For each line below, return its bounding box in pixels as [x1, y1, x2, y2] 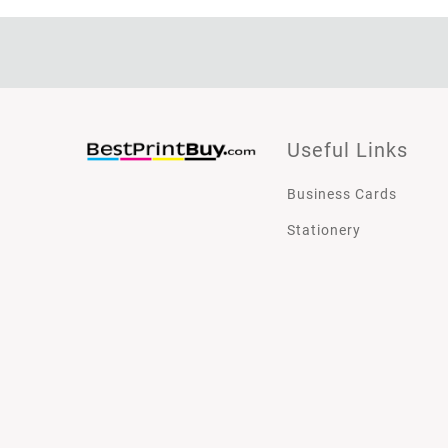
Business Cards [287, 186, 397, 203]
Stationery [287, 222, 361, 239]
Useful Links [287, 138, 408, 163]
